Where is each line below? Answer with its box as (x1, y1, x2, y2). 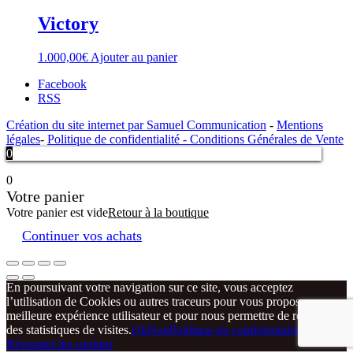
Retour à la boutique (108, 206, 209, 220)
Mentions (277, 118, 323, 132)
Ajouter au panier (91, 50, 177, 65)
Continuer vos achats (22, 228, 142, 244)
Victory (38, 13, 98, 35)
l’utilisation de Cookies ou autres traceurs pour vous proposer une (6, 295, 331, 309)
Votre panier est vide (6, 206, 108, 220)
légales (6, 132, 40, 147)
